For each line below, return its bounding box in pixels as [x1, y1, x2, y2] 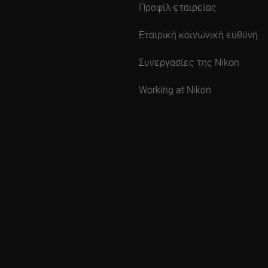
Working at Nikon [139, 83, 211, 96]
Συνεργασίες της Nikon [139, 55, 239, 69]
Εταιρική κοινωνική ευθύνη [139, 28, 258, 41]
